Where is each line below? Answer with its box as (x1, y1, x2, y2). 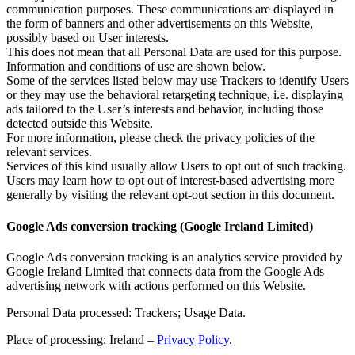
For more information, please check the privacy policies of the (6, 131, 315, 145)
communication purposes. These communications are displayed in (6, 2, 334, 17)
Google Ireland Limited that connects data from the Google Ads (6, 264, 324, 278)
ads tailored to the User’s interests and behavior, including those (6, 102, 323, 116)
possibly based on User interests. (6, 31, 169, 45)
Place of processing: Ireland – (6, 332, 157, 346)
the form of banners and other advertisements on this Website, (6, 17, 313, 31)
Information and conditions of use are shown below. (6, 59, 265, 74)
